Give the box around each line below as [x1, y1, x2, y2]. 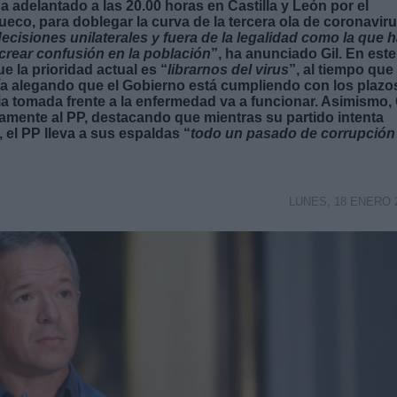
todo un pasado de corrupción [191, 125, 395, 141]
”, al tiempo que [289, 61, 393, 77]
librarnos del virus [167, 61, 289, 77]
